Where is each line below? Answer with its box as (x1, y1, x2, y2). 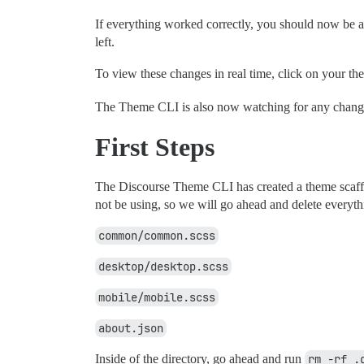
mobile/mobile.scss (98, 289, 215, 305)
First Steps (95, 132, 214, 162)
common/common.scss (98, 227, 215, 243)
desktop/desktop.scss (98, 258, 228, 274)
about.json (98, 320, 163, 336)
